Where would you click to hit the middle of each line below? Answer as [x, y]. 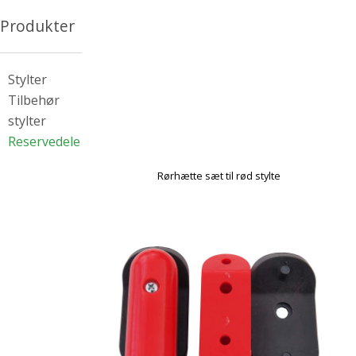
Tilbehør [34, 100]
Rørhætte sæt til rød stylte [219, 176]
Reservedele [44, 141]
